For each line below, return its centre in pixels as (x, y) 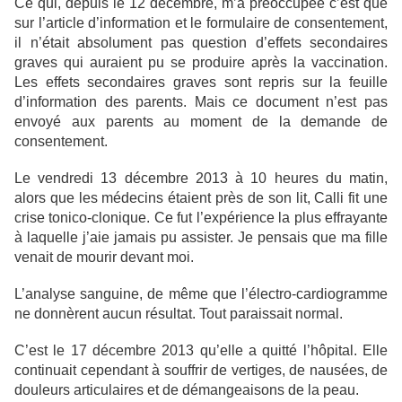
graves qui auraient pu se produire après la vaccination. (201, 63)
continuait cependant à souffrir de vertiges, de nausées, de (201, 371)
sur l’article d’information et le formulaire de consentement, (201, 23)
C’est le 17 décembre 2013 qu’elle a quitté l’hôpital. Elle (201, 351)
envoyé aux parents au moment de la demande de (201, 122)
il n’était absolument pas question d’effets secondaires (201, 43)
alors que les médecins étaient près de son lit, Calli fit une (201, 198)
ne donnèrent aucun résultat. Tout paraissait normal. (179, 314)
